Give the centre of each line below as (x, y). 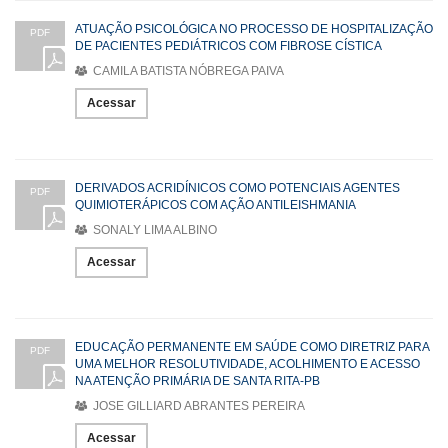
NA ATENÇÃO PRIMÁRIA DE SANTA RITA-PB (197, 380)
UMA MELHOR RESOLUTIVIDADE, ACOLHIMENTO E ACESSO (247, 363)
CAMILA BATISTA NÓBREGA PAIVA (187, 70)
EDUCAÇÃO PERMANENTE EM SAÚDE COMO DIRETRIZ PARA (252, 346)
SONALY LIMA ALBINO (153, 229)
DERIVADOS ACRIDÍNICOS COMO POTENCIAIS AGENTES (237, 187)
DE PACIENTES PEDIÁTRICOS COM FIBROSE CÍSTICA (228, 45)
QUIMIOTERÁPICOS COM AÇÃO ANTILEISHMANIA (215, 204)
